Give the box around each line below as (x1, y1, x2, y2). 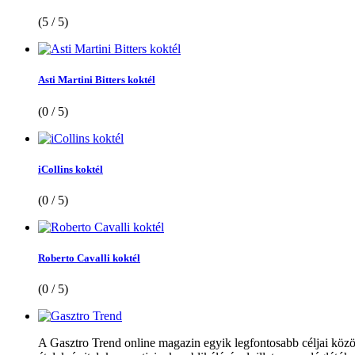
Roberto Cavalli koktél (38, 252, 140, 265)
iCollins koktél (38, 162, 103, 175)
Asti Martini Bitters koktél (38, 74, 155, 86)
